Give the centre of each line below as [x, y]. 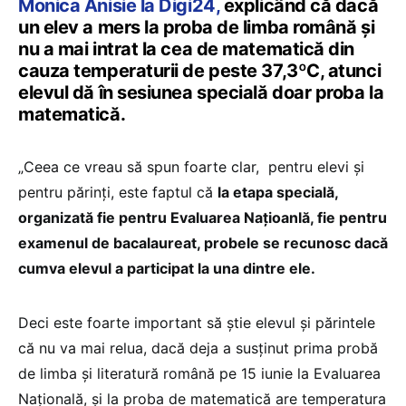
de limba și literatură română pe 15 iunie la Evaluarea [199, 373]
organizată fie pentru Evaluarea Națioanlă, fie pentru [203, 217]
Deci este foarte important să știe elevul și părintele [197, 322]
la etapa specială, [278, 192]
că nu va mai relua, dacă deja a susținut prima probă [198, 348]
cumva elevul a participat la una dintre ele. [167, 268]
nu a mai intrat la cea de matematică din [186, 48]
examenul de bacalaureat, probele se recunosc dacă [203, 242]
